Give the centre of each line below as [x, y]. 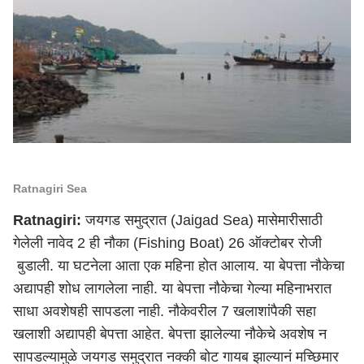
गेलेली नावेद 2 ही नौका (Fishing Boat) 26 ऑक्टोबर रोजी [167, 243]
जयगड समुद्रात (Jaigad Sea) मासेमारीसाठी [202, 220]
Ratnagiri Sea [50, 188]
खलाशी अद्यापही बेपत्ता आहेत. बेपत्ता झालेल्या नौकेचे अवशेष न [170, 334]
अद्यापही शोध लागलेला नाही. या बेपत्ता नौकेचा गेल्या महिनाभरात [172, 288]
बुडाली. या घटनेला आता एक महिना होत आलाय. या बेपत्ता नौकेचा [179, 266]
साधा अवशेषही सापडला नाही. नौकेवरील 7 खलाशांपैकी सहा [165, 311]
